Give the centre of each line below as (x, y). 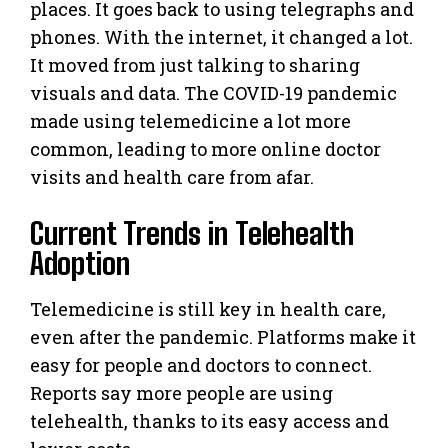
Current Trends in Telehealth (192, 232)
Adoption (80, 262)
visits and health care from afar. (172, 176)
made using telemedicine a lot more (190, 120)
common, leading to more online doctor (205, 148)
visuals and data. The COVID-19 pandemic (213, 92)
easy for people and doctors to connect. (201, 364)
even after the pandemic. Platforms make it (223, 336)
